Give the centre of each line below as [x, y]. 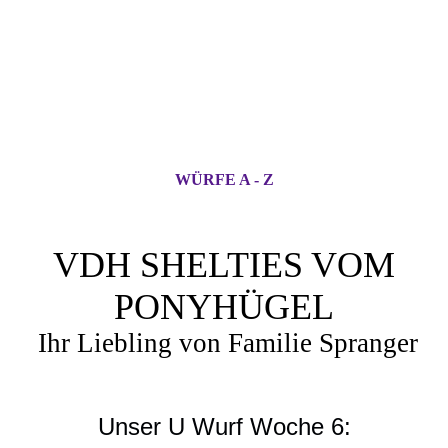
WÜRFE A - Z [224, 179]
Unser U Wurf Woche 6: [224, 426]
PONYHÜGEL [224, 307]
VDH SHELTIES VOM [224, 265]
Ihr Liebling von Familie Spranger [227, 343]
